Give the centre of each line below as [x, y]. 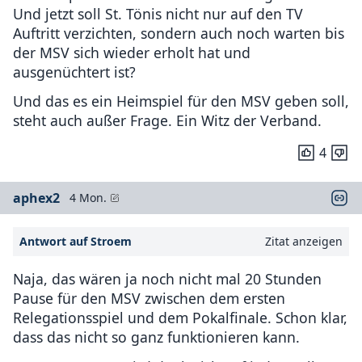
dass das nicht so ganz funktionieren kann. [156, 337]
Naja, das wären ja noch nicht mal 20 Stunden [167, 279]
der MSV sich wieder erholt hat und [132, 52]
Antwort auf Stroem [76, 242]
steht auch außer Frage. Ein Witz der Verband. [167, 121]
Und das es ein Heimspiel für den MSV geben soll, [181, 101]
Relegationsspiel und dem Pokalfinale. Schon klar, [180, 318]
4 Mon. [88, 198]
